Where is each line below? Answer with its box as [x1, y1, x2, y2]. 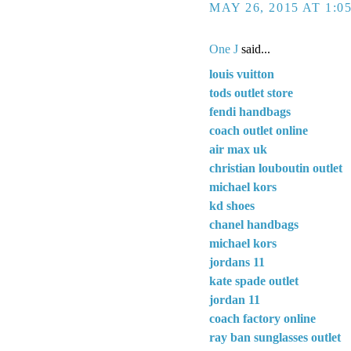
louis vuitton [209, 67, 274, 81]
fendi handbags [209, 104, 291, 118]
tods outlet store [209, 85, 293, 100]
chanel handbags [209, 217, 299, 231]
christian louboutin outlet [209, 161, 342, 175]
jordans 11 [209, 255, 265, 269]
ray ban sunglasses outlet [209, 330, 341, 344]
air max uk [209, 142, 267, 156]
